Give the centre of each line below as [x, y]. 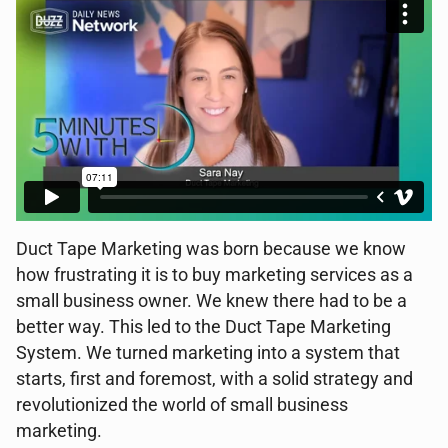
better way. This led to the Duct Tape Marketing [203, 327]
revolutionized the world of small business [182, 405]
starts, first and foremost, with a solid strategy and [214, 379]
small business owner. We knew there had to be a [211, 301]
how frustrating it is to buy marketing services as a [214, 275]
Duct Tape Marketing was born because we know [211, 249]
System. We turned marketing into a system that [208, 353]
